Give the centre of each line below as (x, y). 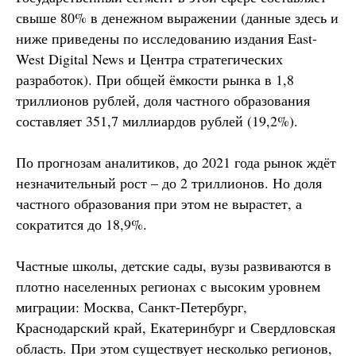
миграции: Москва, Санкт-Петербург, (132, 306)
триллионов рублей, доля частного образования (163, 100)
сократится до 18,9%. (81, 224)
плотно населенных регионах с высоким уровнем (168, 286)
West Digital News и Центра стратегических (149, 58)
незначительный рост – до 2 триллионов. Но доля (169, 182)
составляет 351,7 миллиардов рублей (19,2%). (157, 120)
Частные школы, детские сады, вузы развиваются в (174, 265)
